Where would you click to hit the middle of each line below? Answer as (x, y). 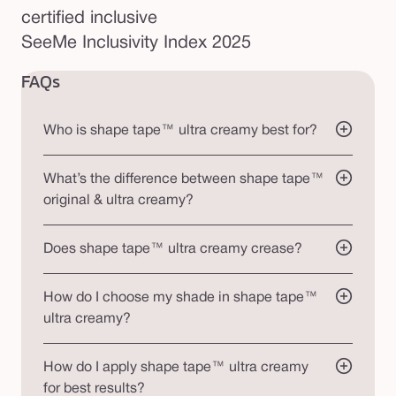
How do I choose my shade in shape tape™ (181, 297)
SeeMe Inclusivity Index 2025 (136, 44)
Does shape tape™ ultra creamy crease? (173, 249)
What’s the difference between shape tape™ (184, 179)
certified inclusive (89, 19)
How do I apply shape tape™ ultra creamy (176, 367)
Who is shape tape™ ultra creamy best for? (180, 130)
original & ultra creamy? (118, 200)
